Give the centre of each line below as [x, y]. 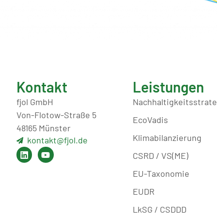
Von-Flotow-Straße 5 [56, 115]
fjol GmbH [35, 102]
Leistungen [168, 87]
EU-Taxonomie [161, 174]
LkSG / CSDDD [159, 209]
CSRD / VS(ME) [160, 156]
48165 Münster [43, 128]
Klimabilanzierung [167, 138]
